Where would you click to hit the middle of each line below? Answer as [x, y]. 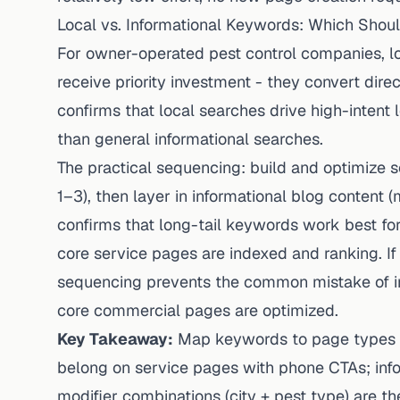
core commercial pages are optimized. [198, 310]
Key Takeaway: [115, 339]
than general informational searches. [190, 139]
